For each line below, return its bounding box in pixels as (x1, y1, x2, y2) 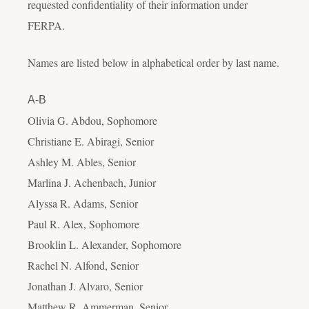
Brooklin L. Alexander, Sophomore (28, 237, 181, 252)
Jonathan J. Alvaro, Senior (28, 278, 143, 293)
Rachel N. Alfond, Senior (28, 257, 139, 272)
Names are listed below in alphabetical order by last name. (28, 54, 279, 70)
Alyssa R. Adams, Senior (28, 195, 138, 210)
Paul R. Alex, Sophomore (28, 216, 139, 231)
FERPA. (28, 17, 65, 32)
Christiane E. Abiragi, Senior (28, 133, 154, 148)
